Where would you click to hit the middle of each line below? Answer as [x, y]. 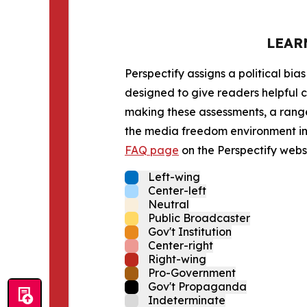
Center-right [181, 246]
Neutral [169, 205]
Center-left [177, 191]
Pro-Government [192, 273]
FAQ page [152, 150]
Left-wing [174, 177]
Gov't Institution [190, 232]
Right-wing [177, 259]
